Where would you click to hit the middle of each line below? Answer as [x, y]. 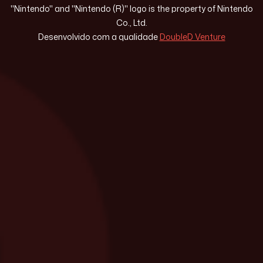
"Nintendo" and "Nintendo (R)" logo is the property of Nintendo [131, 9]
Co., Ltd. [131, 23]
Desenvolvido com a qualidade [99, 37]
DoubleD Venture [192, 37]
